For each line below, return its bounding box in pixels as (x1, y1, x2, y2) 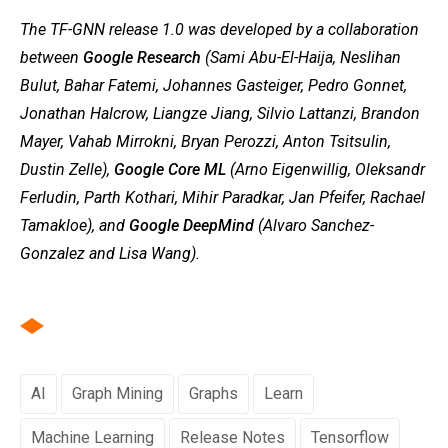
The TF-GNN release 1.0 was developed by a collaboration (20, 20, 419, 40)
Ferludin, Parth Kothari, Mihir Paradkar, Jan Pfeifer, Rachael (20, 188, 425, 208)
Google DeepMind (129, 216, 254, 236)
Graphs (189, 384, 238, 404)
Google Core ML (114, 160, 226, 180)
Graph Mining (72, 384, 163, 404)
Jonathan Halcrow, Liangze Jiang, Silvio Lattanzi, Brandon (20, 104, 420, 124)
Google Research (83, 48, 201, 68)
